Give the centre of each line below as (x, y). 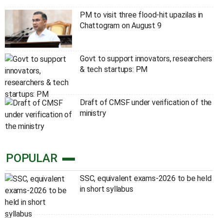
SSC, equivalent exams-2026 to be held (145, 179)
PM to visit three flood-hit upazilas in (141, 15)
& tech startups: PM (114, 70)
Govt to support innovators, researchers (146, 59)
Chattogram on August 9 (120, 26)
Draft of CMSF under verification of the (146, 102)
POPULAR (32, 158)
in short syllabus (106, 189)
